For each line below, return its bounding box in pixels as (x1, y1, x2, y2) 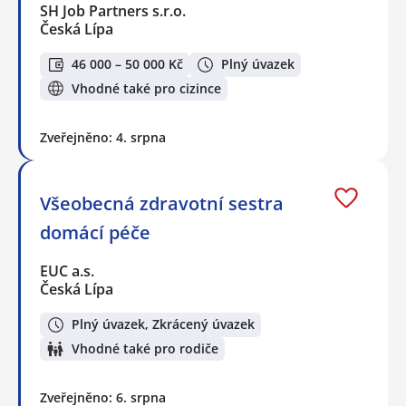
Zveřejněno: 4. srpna (40, 129, 166, 147)
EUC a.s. (40, 261, 96, 282)
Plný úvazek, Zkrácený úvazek (72, 315, 255, 333)
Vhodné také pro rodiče (72, 340, 218, 358)
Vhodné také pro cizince (72, 79, 221, 97)
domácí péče (40, 220, 150, 246)
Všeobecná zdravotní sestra (40, 191, 284, 217)
